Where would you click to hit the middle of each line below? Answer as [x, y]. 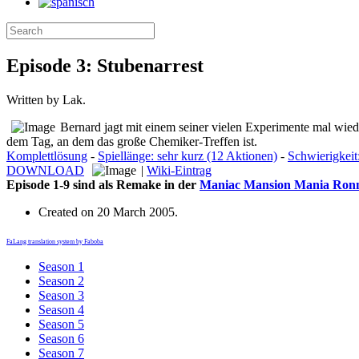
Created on [68, 212]
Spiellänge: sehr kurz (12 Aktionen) [188, 155]
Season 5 [61, 324]
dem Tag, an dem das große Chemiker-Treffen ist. [132, 141]
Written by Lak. [46, 99]
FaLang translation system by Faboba [55, 241]
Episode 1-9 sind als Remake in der [103, 184]
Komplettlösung [47, 155]
